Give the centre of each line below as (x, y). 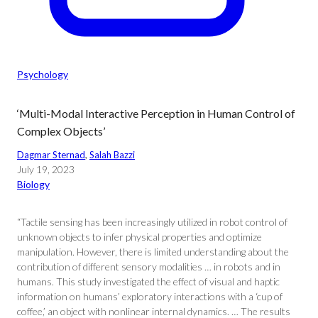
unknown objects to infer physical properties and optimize (139, 237)
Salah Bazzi (112, 155)
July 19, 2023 (46, 169)
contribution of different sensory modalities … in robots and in (149, 267)
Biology (33, 184)
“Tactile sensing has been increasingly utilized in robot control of (152, 222)
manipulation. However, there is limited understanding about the (153, 252)
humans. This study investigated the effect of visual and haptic (148, 281)
